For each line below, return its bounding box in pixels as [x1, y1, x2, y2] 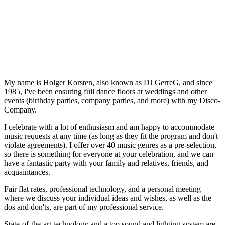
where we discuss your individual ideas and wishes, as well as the [4, 194, 211, 203]
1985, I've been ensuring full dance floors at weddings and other [4, 87, 207, 96]
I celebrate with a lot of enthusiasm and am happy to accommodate [4, 123, 214, 132]
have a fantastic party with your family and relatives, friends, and [4, 159, 208, 168]
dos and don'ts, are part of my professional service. [4, 203, 164, 212]
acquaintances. [4, 168, 50, 177]
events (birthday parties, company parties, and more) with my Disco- [4, 96, 220, 105]
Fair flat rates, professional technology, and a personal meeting [4, 185, 201, 194]
